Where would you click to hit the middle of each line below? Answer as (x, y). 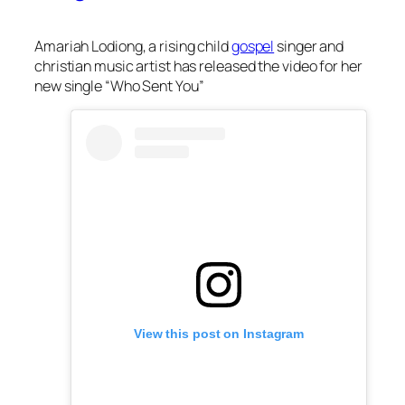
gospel (253, 47)
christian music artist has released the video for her (198, 66)
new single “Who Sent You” (119, 86)
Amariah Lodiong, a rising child (133, 47)
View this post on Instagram (219, 334)
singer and (309, 47)
